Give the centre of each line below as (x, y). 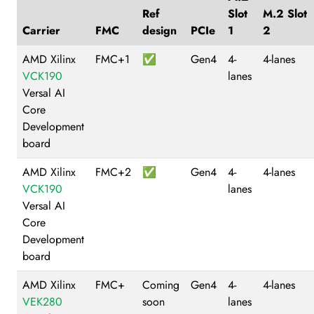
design (159, 30)
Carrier (41, 30)
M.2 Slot (285, 13)
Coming (161, 285)
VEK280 (42, 301)
